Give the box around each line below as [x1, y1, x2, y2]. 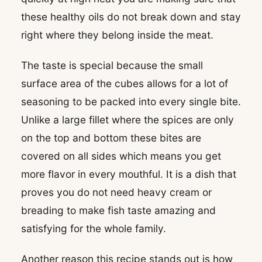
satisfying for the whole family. [21, 222, 166, 235]
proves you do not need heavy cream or [21, 185, 212, 198]
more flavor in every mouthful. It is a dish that [21, 167, 236, 180]
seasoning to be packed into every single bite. [21, 95, 241, 108]
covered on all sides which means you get [21, 149, 221, 162]
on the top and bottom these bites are [21, 131, 201, 144]
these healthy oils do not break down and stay [21, 11, 241, 23]
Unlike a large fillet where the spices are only [21, 113, 234, 126]
